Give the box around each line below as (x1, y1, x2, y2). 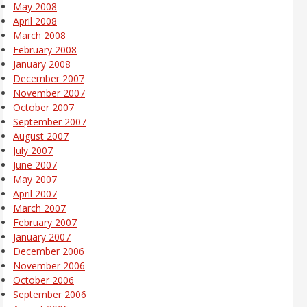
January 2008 (13, 58, 71, 71)
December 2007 (13, 72, 84, 86)
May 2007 (13, 173, 57, 186)
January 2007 (13, 230, 71, 244)
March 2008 (13, 29, 66, 42)
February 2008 (13, 43, 77, 57)
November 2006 (13, 259, 85, 273)
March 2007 (13, 201, 66, 215)
